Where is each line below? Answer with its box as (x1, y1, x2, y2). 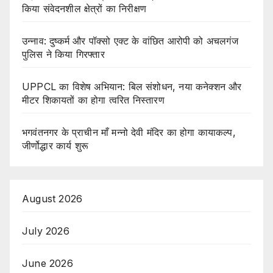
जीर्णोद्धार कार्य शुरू (22, 140, 88, 152)
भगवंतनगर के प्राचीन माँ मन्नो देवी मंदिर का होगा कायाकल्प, (22, 126, 236, 139)
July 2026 (22, 225, 69, 238)
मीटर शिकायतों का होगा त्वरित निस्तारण (22, 94, 165, 107)
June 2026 (22, 257, 73, 270)
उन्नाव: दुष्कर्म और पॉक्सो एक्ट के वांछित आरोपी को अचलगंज (22, 35, 238, 48)
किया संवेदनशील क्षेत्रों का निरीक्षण (22, 2, 146, 15)
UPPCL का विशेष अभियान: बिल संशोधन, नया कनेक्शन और (22, 80, 242, 93)
